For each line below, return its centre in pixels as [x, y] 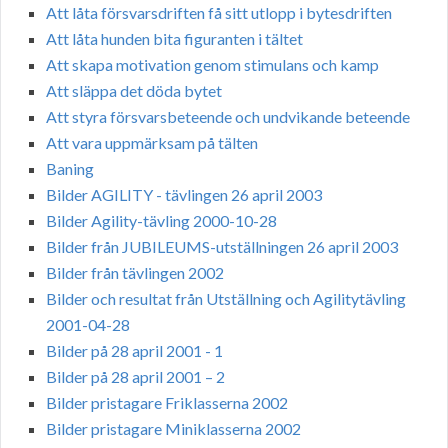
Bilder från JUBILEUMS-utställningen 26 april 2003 [222, 247]
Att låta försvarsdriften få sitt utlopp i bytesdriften [219, 13]
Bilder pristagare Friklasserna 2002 [167, 403]
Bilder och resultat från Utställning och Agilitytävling [226, 299]
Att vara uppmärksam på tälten [152, 143]
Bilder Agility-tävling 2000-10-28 [161, 221]
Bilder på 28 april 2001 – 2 [135, 377]
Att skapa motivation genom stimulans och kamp [212, 65]
